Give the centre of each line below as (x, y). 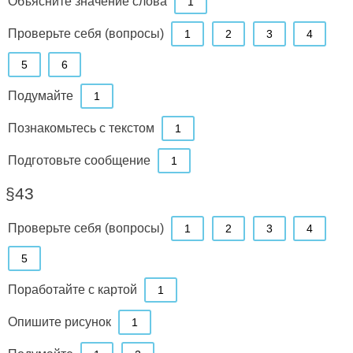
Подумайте (40, 95)
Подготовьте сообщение (79, 160)
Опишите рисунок (59, 322)
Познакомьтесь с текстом (81, 127)
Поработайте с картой (72, 290)
